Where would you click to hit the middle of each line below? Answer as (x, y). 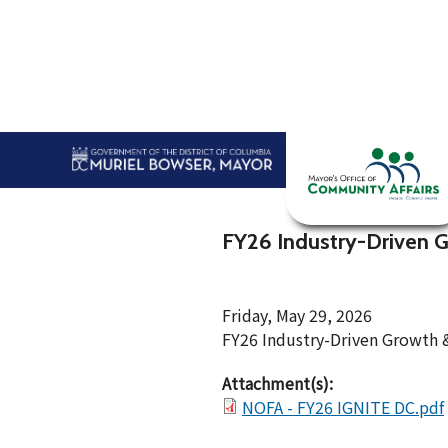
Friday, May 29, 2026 (297, 315)
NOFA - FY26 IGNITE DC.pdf (343, 407)
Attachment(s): (279, 383)
